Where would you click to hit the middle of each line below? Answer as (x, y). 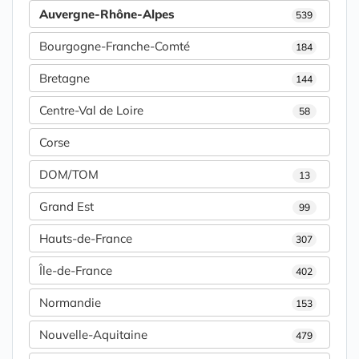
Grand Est (67, 207)
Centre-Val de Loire (91, 111)
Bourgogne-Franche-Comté (115, 46)
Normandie (70, 303)
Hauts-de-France (86, 239)
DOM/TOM (69, 175)
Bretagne (65, 79)
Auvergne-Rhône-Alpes (107, 14)
